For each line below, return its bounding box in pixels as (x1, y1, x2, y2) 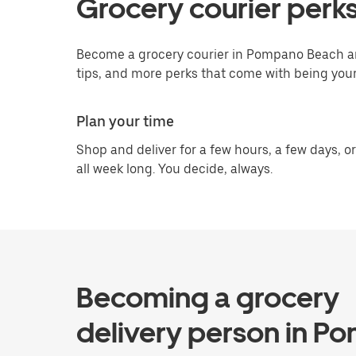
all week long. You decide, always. (76, 161, 273, 176)
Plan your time (76, 113, 174, 130)
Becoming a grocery (76, 281, 339, 315)
